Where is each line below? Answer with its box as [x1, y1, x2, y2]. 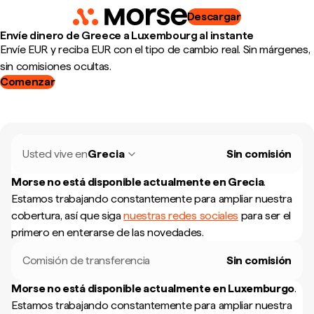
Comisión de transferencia [22, 254, 150, 267]
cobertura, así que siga [11, 209, 124, 222]
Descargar [186, 10, 241, 23]
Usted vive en [22, 147, 88, 161]
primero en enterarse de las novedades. [11, 226, 204, 239]
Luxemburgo [228, 282, 295, 295]
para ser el [238, 209, 292, 222]
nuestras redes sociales [123, 209, 238, 222]
